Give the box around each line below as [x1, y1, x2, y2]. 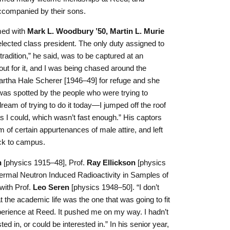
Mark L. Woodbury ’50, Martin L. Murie [27, 27, 164, 36]
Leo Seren [33, 182, 69, 191]
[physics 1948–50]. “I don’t [69, 182, 159, 191]
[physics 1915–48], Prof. [2, 158, 87, 167]
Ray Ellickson [87, 158, 136, 167]
